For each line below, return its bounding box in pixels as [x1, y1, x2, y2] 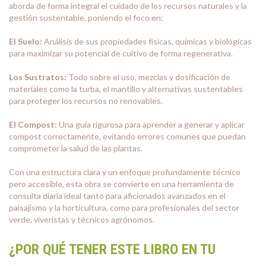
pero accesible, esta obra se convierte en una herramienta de [9, 179, 234, 189]
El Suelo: [9, 36, 42, 46]
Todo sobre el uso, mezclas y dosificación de [66, 72, 230, 82]
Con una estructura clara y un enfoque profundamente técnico [9, 167, 240, 177]
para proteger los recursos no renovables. [9, 96, 163, 106]
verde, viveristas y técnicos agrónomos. [9, 214, 154, 224]
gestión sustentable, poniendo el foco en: [9, 12, 163, 23]
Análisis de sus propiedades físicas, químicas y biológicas [42, 36, 252, 46]
